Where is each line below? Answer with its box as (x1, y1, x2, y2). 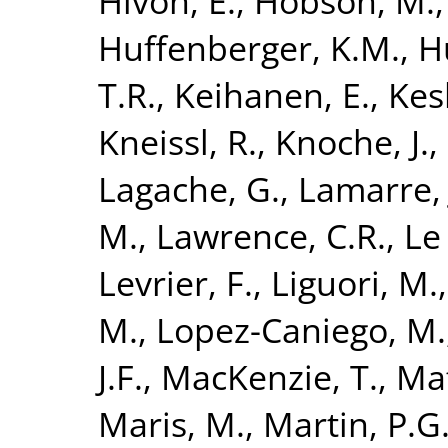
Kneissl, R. (98, 118, 257, 165)
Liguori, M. (271, 259, 438, 306)
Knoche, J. (275, 118, 429, 165)
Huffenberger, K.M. (98, 24, 400, 71)
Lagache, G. (98, 165, 280, 212)
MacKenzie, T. (161, 353, 378, 400)
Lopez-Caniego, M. (156, 306, 446, 353)
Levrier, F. (98, 259, 253, 306)
